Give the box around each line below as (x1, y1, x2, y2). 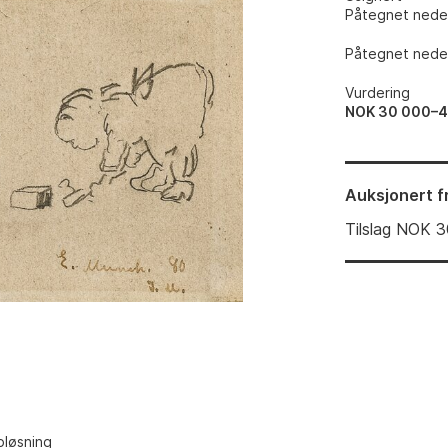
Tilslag (345, 219, 392, 239)
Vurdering (345, 84, 411, 101)
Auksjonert (345, 185, 434, 205)
